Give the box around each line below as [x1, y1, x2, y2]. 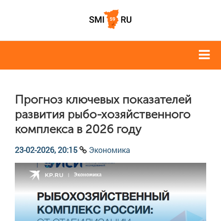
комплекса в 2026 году [15, 122, 145, 137]
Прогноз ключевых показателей [15, 92, 191, 107]
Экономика [89, 145, 130, 155]
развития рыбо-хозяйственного [15, 107, 190, 122]
